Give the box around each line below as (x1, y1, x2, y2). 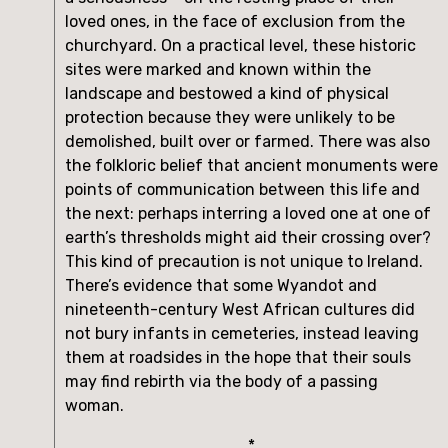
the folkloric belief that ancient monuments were (65, 155, 438, 175)
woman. (65, 395, 124, 415)
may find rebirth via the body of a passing (65, 371, 378, 391)
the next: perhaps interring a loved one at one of (65, 203, 431, 223)
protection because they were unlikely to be (65, 107, 395, 127)
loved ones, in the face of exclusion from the (65, 11, 405, 31)
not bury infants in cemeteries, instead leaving (65, 323, 419, 343)
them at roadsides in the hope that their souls (65, 347, 411, 367)
